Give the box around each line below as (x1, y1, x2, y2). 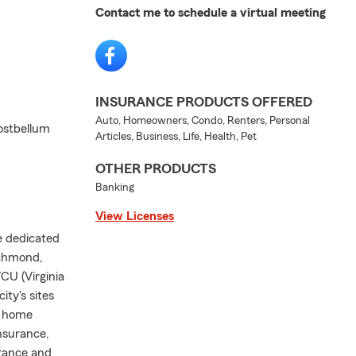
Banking (95, 182, 134, 193)
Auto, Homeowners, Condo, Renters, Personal (95, 115, 310, 126)
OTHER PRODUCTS (95, 161, 216, 176)
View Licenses (95, 210, 174, 222)
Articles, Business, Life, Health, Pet (95, 131, 257, 142)
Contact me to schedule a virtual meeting (95, 6, 326, 19)
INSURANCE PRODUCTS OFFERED (95, 95, 312, 109)
